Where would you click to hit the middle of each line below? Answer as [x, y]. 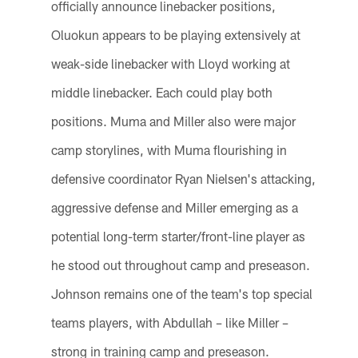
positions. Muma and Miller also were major [173, 121]
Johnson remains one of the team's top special [181, 294]
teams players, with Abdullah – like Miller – [169, 323]
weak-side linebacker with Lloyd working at [170, 64]
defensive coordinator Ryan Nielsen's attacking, [183, 179]
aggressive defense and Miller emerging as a [174, 208]
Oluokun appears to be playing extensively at [175, 35]
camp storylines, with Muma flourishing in [169, 150]
